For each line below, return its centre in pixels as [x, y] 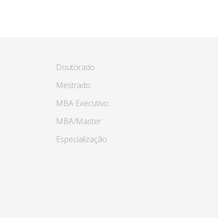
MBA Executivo [82, 103]
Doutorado [75, 67]
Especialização [81, 139]
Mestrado [73, 85]
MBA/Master [78, 121]
